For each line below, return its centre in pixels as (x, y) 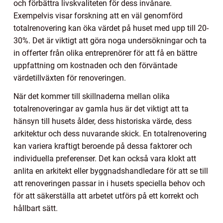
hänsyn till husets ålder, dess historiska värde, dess (103, 121)
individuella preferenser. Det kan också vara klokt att (105, 158)
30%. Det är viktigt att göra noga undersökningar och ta (110, 40)
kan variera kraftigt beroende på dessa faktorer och (103, 146)
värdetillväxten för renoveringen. (70, 78)
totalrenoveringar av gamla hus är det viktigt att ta (101, 109)
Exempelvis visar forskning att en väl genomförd (98, 15)
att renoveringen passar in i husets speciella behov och (109, 183)
